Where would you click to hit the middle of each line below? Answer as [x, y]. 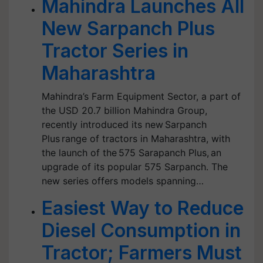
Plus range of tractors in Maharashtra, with [136, 139]
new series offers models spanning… [123, 181]
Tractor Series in [115, 51]
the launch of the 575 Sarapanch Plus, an [131, 153]
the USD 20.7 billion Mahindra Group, [124, 110]
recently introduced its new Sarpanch [124, 124]
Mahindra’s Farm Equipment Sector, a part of [141, 96]
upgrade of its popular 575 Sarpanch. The [135, 167]
